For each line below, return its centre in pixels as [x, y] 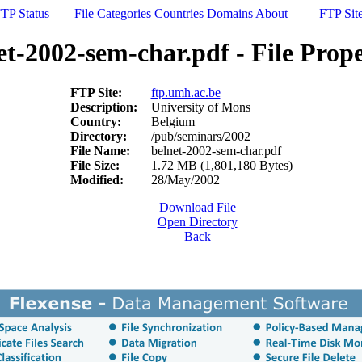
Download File [197, 207]
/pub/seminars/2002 [200, 136]
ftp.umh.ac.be [185, 92]
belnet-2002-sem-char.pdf [216, 150]
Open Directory [197, 221]
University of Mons [200, 107]
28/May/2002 [185, 179]
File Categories [113, 13]
